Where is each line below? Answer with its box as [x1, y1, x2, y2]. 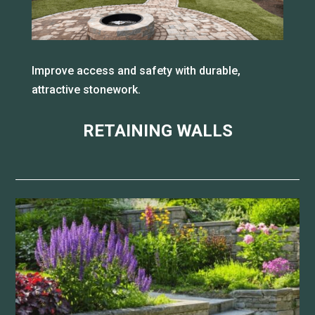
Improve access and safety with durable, [31, 64, 240, 78]
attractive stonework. [31, 83, 141, 97]
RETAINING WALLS [82, 121, 233, 141]
